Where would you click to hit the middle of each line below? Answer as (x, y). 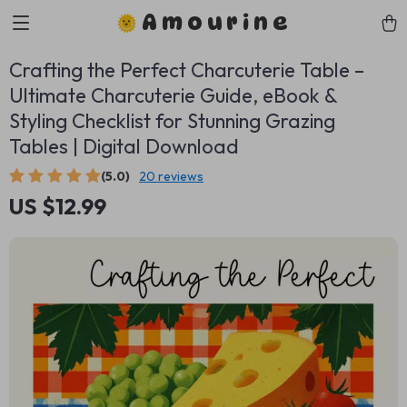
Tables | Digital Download (124, 146)
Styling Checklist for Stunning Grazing (172, 121)
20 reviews (171, 176)
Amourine (217, 22)
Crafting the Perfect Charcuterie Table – (187, 70)
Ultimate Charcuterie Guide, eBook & (173, 95)
